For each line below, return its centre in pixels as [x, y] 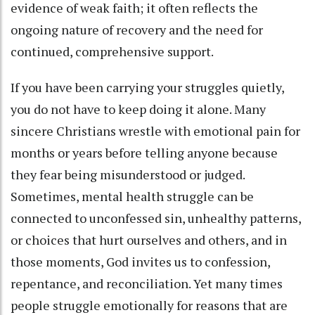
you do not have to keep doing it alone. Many [138, 109]
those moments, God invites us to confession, [140, 262]
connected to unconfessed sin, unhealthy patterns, [156, 218]
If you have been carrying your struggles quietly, [147, 88]
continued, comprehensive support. [112, 52]
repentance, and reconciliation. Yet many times [147, 284]
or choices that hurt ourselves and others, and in [149, 240]
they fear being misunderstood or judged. [128, 175]
